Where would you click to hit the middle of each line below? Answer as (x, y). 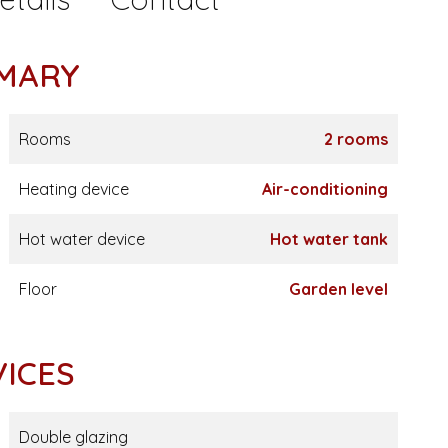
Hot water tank (328, 239)
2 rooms (355, 139)
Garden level (338, 289)
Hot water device (81, 239)
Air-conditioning (324, 189)
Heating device (73, 189)
